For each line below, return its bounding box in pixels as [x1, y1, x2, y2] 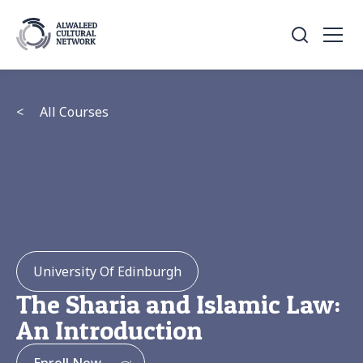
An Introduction [16, 314, 203, 346]
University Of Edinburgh [33, 263, 181, 280]
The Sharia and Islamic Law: [16, 288, 340, 320]
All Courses [40, 103, 109, 121]
